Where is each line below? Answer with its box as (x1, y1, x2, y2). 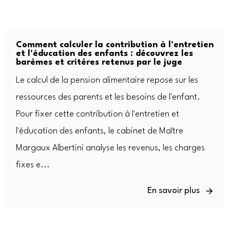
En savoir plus (147, 186, 200, 196)
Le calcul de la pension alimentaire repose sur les (16, 76, 199, 85)
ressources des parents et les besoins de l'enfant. (16, 93, 201, 102)
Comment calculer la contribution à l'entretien (16, 41, 214, 50)
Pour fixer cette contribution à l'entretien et (16, 110, 180, 119)
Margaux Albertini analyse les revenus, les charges (16, 144, 205, 153)
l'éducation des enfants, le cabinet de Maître (16, 127, 184, 136)
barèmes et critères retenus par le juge (16, 58, 183, 67)
